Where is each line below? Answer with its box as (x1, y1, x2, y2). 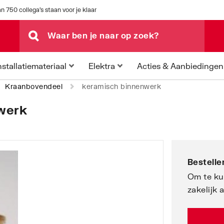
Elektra (88, 61, 115, 70)
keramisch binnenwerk (82, 82, 161, 90)
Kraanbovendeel (5, 82, 62, 90)
